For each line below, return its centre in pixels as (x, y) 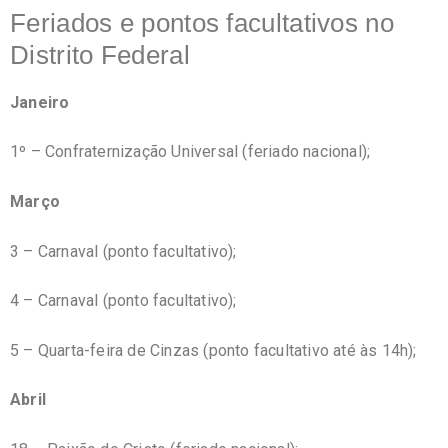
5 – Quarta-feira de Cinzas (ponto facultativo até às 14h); (213, 350)
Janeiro (40, 102)
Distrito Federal (100, 55)
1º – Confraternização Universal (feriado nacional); (190, 152)
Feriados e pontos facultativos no (202, 23)
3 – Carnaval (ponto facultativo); (123, 251)
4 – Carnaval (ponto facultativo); (123, 301)
